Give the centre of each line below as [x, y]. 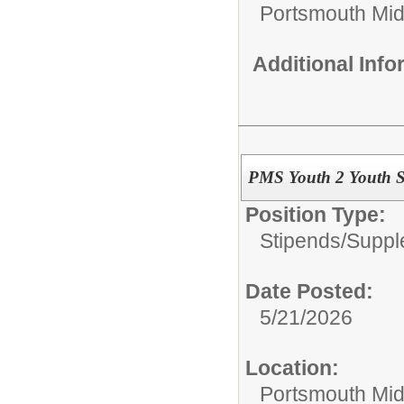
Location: [292, 367]
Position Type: [316, 214]
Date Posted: [309, 291]
